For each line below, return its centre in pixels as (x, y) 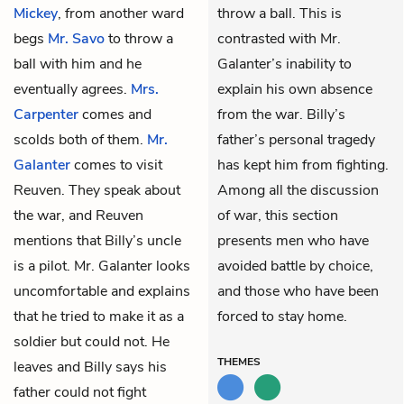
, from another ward (121, 13)
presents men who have (293, 240)
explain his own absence (295, 89)
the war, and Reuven (78, 215)
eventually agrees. (72, 89)
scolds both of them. (80, 139)
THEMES (239, 361)
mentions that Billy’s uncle (97, 240)
